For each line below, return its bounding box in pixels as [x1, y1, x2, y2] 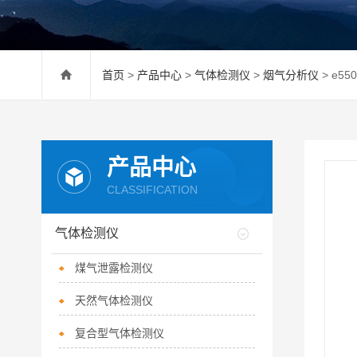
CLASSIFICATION [107, 183, 198, 196]
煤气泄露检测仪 [74, 261, 153, 274]
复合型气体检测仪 [74, 327, 164, 339]
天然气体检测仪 [74, 294, 153, 307]
